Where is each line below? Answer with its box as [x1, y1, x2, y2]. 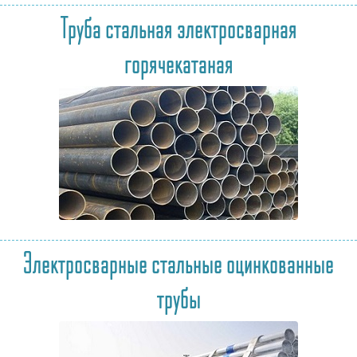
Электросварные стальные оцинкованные [23, 244, 334, 280]
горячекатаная [124, 44, 233, 80]
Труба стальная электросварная [60, 9, 297, 45]
